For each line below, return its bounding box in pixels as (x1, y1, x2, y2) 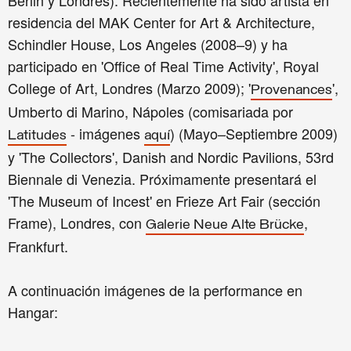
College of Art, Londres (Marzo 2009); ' (8, 78, 251, 99)
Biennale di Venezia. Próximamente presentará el (8, 168, 317, 190)
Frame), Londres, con (8, 212, 146, 233)
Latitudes (8, 128, 67, 144)
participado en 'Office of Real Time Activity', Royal (8, 56, 319, 77)
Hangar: (8, 302, 58, 323)
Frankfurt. (8, 236, 68, 257)
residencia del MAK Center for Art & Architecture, (8, 12, 315, 33)
